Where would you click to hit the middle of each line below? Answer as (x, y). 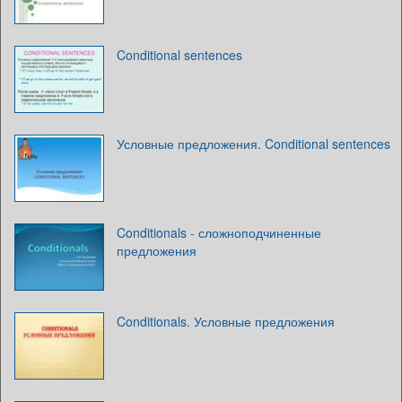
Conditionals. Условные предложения (226, 321)
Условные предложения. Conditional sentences (253, 143)
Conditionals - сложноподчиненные (219, 232)
